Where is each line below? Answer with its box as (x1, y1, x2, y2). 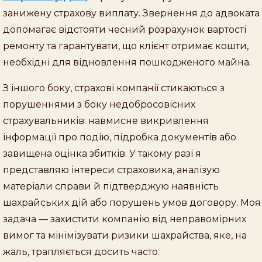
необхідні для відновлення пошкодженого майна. (3, 56, 251, 68)
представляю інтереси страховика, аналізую (3, 164, 220, 175)
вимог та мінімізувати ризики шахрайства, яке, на (3, 229, 247, 241)
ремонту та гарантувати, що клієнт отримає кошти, (3, 40, 249, 51)
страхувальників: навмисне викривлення (3, 115, 209, 126)
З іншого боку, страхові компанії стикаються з (3, 82, 225, 94)
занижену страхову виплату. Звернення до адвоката (3, 7, 260, 19)
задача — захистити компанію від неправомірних (3, 213, 246, 225)
